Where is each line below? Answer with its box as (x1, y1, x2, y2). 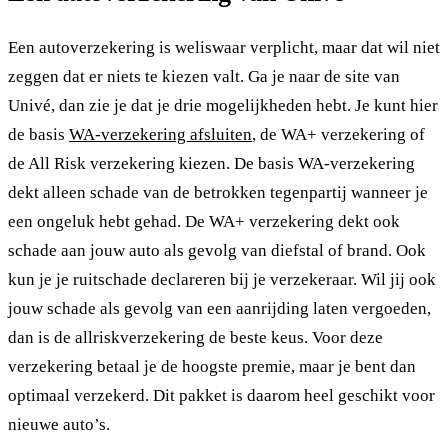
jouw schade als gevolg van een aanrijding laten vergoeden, (8, 299, 431, 319)
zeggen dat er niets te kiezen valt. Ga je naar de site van (8, 67, 400, 87)
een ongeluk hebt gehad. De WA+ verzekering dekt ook (8, 212, 400, 232)
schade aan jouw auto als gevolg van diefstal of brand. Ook (8, 241, 426, 261)
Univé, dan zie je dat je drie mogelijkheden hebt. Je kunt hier (8, 96, 438, 116)
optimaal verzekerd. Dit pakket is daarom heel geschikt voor (8, 386, 435, 406)
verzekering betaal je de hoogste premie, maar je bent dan (8, 357, 416, 377)
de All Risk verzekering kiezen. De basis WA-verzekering (8, 154, 415, 174)
